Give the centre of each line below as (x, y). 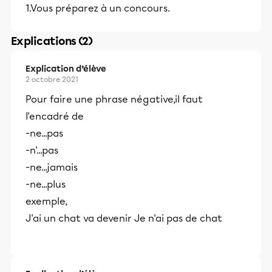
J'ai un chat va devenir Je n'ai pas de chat (124, 218)
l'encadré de (55, 116)
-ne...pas (44, 133)
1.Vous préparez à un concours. (98, 8)
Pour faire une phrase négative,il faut (114, 99)
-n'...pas (42, 150)
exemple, (46, 201)
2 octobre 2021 (52, 80)
